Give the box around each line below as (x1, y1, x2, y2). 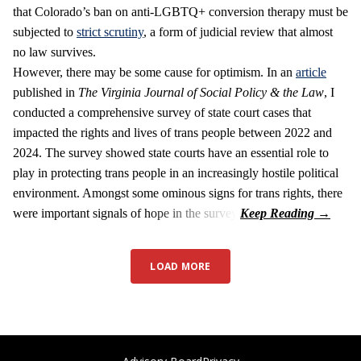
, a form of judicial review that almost (143, 25, 333, 39)
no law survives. (13, 45, 96, 60)
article (296, 65, 326, 80)
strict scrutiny (77, 25, 143, 39)
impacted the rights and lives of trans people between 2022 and (13, 126, 332, 140)
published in (13, 85, 78, 100)
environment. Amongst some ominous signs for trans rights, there (13, 186, 342, 201)
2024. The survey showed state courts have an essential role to (13, 146, 329, 160)
